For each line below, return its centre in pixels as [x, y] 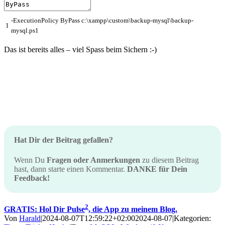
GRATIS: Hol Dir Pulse [44, 209]
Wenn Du [30, 160]
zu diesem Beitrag [170, 160]
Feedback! [32, 178]
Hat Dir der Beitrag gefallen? [64, 140]
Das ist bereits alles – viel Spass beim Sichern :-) [80, 50]
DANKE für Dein [157, 169]
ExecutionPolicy [37, 21]
